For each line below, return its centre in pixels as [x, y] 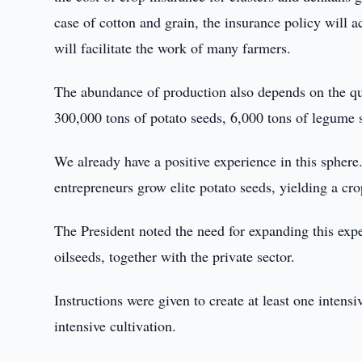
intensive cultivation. [116, 326]
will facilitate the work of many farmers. [173, 48]
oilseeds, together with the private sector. [175, 256]
